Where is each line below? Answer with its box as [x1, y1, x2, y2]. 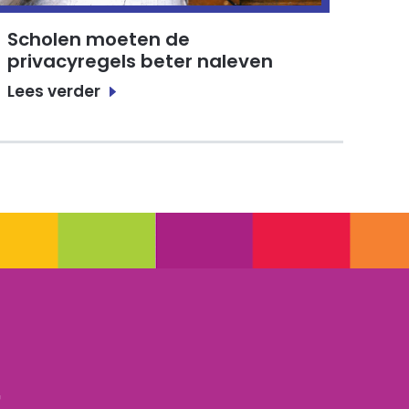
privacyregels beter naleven [7, 48, 274, 75]
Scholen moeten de [7, 26, 191, 53]
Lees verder [7, 79, 101, 102]
